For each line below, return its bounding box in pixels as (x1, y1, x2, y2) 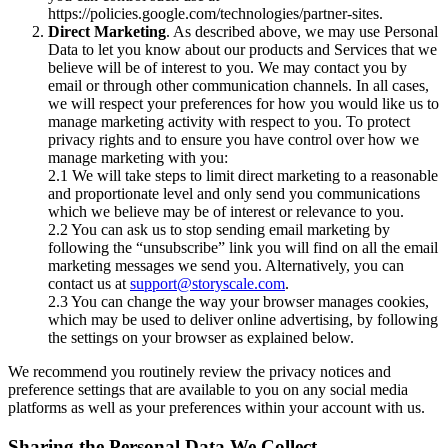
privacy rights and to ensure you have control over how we (48, 130, 419, 148)
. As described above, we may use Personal (166, 22, 438, 40)
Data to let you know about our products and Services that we (48, 40, 437, 58)
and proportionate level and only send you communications (48, 184, 420, 202)
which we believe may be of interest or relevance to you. (48, 202, 404, 220)
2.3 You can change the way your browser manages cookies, (48, 292, 429, 310)
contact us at (48, 274, 126, 292)
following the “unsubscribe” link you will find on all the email (48, 238, 438, 256)
